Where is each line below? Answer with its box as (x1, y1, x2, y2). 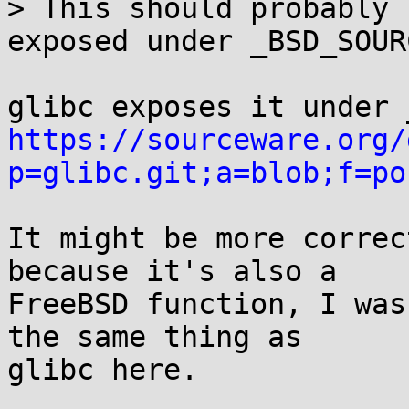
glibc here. (7, 353, 198, 386)
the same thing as (7, 320, 302, 353)
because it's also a (7, 255, 337, 288)
